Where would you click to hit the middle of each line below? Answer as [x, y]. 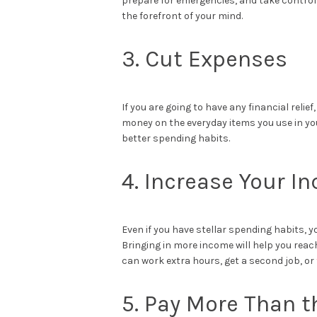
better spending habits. [176, 138]
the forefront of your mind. [182, 16]
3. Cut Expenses [204, 59]
